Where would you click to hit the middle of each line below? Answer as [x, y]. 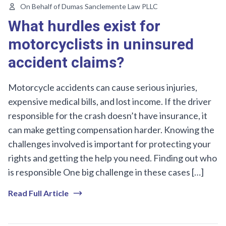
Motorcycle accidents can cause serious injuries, [103, 87]
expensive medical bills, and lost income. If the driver [110, 101]
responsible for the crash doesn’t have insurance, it [108, 115]
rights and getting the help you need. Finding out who [112, 158]
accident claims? [66, 63]
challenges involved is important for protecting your [109, 144]
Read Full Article [38, 193]
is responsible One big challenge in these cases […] [106, 172]
